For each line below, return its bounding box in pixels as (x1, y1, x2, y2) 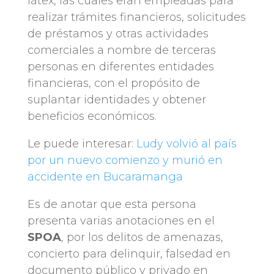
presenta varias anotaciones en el (27, 214, 215, 228)
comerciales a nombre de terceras (27, 43, 216, 57)
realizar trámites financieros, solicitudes (27, 10, 246, 24)
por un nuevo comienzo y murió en (27, 154, 223, 168)
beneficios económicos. (27, 109, 157, 124)
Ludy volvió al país (136, 137, 237, 151)
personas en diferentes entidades (27, 60, 214, 74)
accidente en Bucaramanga (27, 170, 183, 184)
